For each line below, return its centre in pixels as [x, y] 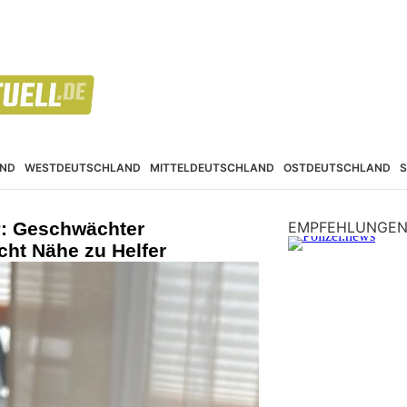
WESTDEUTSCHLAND [83, 167]
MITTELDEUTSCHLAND [212, 167]
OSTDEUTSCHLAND [337, 167]
